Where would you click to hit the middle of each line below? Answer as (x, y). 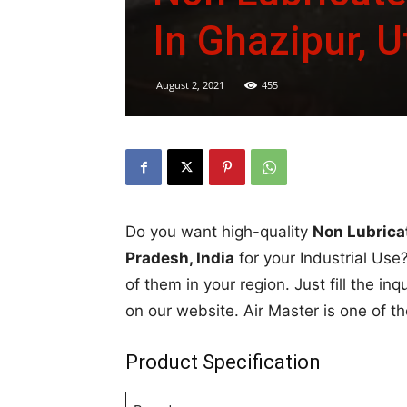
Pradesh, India (180, 258)
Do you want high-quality (219, 232)
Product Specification (223, 362)
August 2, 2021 (190, 85)
